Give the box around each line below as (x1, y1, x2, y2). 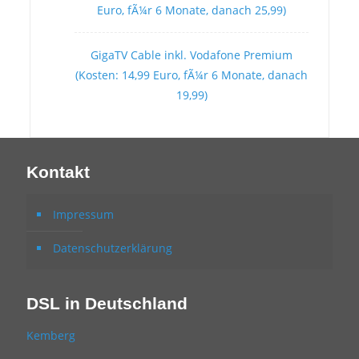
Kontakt (26, 163, 90, 181)
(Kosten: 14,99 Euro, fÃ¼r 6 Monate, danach (75, 67, 308, 83)
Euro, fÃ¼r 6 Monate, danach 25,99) (97, 2, 286, 18)
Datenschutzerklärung (53, 240, 172, 256)
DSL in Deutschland (26, 294, 188, 313)
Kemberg (26, 328, 75, 343)
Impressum (53, 207, 114, 222)
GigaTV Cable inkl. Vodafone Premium (91, 47, 292, 63)
